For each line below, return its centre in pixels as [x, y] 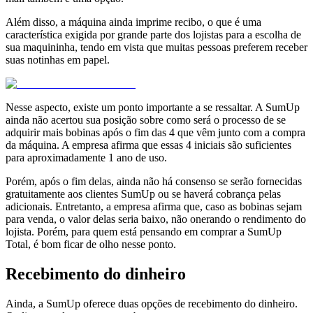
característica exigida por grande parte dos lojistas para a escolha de [153, 34]
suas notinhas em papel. [58, 59]
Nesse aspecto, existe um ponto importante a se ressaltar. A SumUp [153, 107]
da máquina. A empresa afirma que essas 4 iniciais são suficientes [148, 145]
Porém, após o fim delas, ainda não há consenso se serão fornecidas [154, 181]
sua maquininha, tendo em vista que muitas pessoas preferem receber [156, 47]
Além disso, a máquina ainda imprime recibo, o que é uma [133, 22]
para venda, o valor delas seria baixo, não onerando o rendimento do [156, 219]
